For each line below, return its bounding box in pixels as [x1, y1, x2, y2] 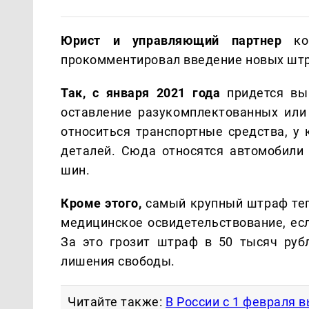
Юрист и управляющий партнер [61, 32, 282, 48]
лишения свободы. [61, 253, 175, 268]
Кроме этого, [61, 195, 142, 210]
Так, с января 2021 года [61, 85, 221, 100]
